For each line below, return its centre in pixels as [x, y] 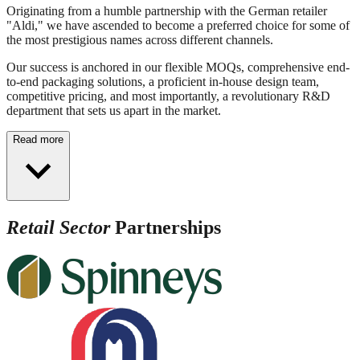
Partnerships [166, 227]
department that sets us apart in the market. [114, 110]
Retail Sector [58, 227]
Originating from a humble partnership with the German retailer [167, 10]
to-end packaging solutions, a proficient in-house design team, [163, 81]
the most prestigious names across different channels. [140, 39]
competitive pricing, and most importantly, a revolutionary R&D [168, 96]
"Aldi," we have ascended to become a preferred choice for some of [178, 25]
